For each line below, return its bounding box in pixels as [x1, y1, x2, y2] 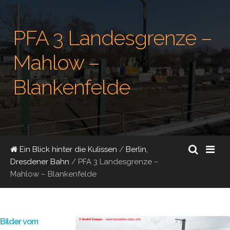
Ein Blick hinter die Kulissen [17, 145, 117, 154]
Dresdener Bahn [10, 157, 69, 166]
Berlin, [126, 145, 148, 154]
